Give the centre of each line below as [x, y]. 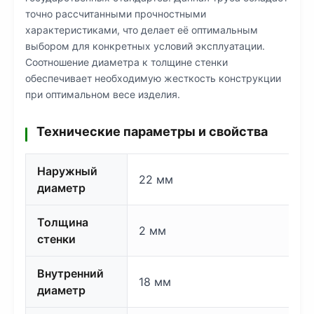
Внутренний [70, 273]
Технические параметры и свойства [152, 131]
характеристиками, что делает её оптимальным [142, 30]
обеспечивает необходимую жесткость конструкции [153, 78]
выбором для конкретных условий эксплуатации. [145, 46]
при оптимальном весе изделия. [103, 94]
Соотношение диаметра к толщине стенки [127, 62]
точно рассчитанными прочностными [116, 14]
